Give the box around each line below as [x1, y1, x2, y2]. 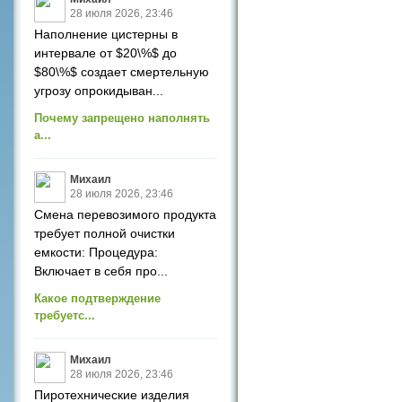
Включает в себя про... [34, 264, 168, 278]
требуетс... [34, 309, 95, 322]
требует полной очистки [34, 226, 175, 240]
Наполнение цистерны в [34, 27, 178, 41]
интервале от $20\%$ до [34, 46, 177, 60]
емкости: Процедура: [34, 245, 158, 259]
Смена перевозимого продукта [34, 207, 216, 222]
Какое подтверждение [34, 292, 161, 305]
